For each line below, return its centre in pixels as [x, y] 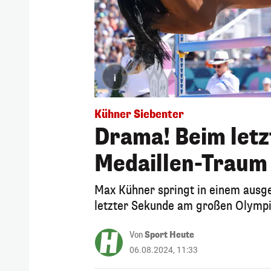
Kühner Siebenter [139, 114]
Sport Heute [169, 235]
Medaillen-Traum [181, 164]
